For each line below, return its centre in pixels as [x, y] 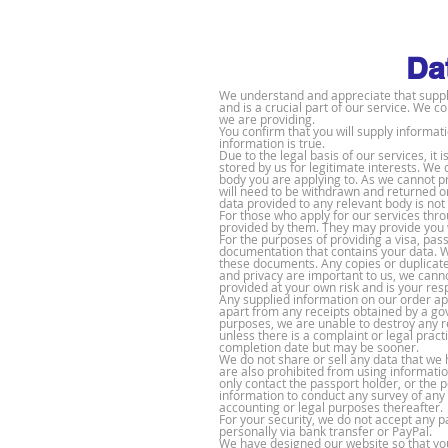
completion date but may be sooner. [319, 347]
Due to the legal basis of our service [318, 155]
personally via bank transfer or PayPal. [325, 431]
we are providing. [267, 119]
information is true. [272, 143]
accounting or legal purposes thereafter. [331, 407]
